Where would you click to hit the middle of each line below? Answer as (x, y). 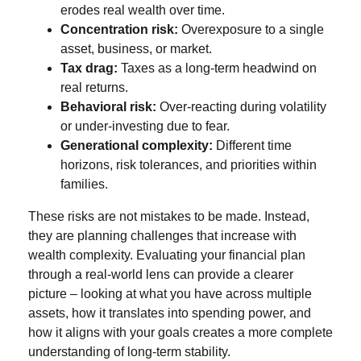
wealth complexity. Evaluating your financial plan (167, 255)
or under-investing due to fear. (145, 126)
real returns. (94, 87)
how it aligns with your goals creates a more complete (180, 332)
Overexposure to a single (251, 29)
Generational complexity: (137, 145)
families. (86, 184)
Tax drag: (89, 68)
